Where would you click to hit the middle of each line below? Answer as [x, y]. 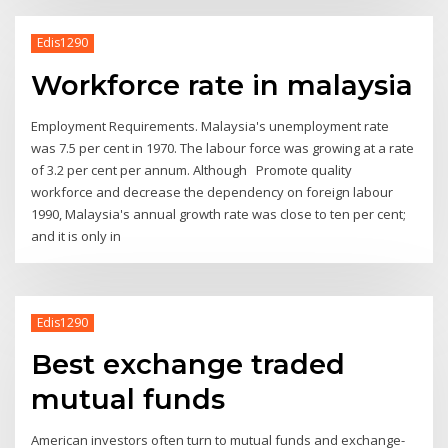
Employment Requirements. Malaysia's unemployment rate [210, 125]
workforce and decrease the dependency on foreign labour [212, 191]
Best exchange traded [188, 364]
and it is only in [78, 235]
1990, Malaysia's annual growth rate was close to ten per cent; [219, 213]
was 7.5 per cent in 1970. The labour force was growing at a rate [223, 147]
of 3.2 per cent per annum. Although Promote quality [192, 169]
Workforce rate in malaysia [222, 84]
